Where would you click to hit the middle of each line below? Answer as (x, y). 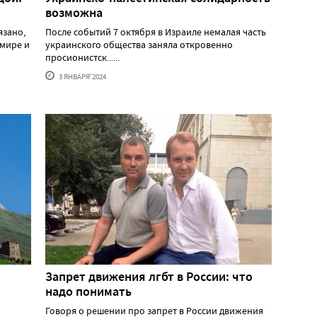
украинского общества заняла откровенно (139, 45)
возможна (74, 13)
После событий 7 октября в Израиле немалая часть (156, 32)
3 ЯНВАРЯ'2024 (82, 77)
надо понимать (88, 291)
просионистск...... (82, 58)
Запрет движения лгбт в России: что (149, 276)
